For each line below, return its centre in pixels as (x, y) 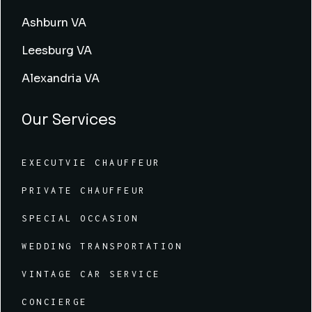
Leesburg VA (57, 51)
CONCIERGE (55, 302)
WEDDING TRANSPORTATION (102, 247)
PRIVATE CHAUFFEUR (84, 191)
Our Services (69, 121)
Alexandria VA (61, 79)
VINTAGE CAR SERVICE (91, 274)
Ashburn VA (54, 23)
